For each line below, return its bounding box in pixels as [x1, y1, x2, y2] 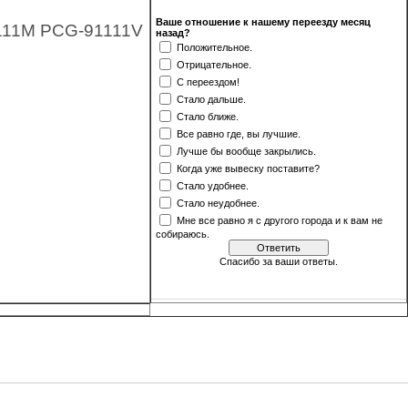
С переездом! [177, 76, 240, 87]
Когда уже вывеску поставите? [177, 162, 320, 174]
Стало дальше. [177, 93, 246, 105]
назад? [156, 27, 190, 38]
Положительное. [177, 41, 252, 53]
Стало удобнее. [177, 179, 249, 191]
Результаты [223, 272, 267, 281]
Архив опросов [276, 272, 334, 281]
